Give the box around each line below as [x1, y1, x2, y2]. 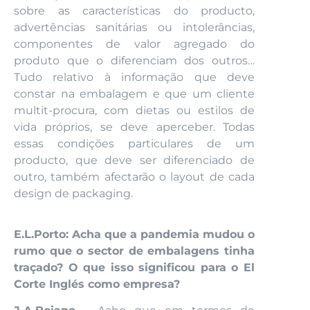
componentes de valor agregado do [14, 37, 255, 51]
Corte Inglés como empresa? [14, 277, 180, 291]
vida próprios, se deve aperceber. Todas [14, 120, 255, 134]
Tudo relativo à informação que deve [14, 71, 255, 84]
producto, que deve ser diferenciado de [14, 154, 255, 167]
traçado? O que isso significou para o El [14, 260, 255, 274]
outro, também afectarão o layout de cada [14, 170, 255, 184]
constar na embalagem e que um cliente [14, 87, 255, 101]
